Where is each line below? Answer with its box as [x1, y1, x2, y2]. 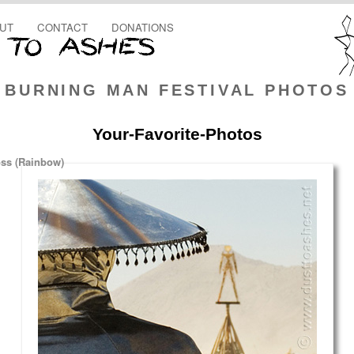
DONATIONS [111, 20, 174, 35]
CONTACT [37, 20, 88, 35]
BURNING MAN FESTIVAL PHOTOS [5, 81, 349, 99]
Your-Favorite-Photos [92, 125, 262, 143]
